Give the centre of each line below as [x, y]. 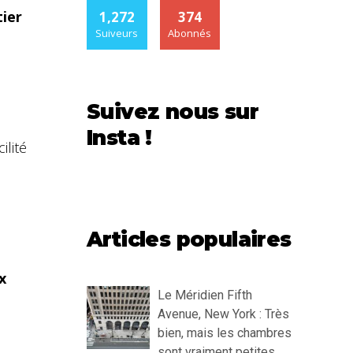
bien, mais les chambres [225, 333]
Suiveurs [117, 33]
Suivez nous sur [173, 112]
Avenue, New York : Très [223, 314]
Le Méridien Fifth [205, 295]
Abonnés [190, 33]
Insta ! [119, 138]
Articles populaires [189, 240]
